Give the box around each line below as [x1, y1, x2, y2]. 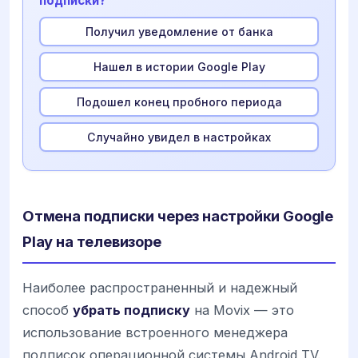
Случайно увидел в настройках [87, 129, 271, 144]
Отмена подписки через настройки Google [22, 207, 334, 225]
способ [22, 302, 73, 319]
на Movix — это [190, 302, 294, 319]
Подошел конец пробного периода [76, 94, 282, 109]
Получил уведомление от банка [85, 24, 273, 38]
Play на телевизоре [22, 233, 161, 251]
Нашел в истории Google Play [93, 59, 265, 74]
